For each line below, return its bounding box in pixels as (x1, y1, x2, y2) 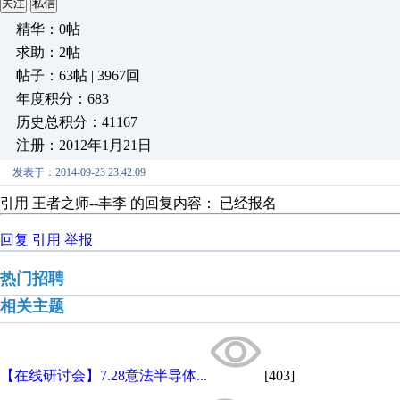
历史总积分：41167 (16, 114, 137, 129)
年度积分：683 (16, 91, 109, 106)
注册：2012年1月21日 (16, 137, 152, 153)
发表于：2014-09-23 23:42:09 (12, 166, 146, 179)
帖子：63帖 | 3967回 (16, 68, 140, 83)
